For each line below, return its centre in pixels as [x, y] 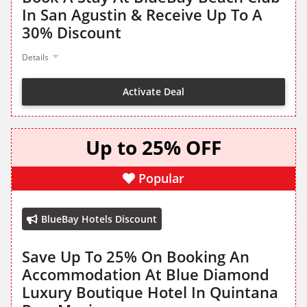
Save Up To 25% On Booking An [136, 257]
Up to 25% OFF [153, 148]
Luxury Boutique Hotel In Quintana [150, 292]
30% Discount [72, 33]
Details [35, 58]
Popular [161, 179]
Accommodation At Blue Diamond [146, 274]
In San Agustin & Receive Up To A [142, 15]
